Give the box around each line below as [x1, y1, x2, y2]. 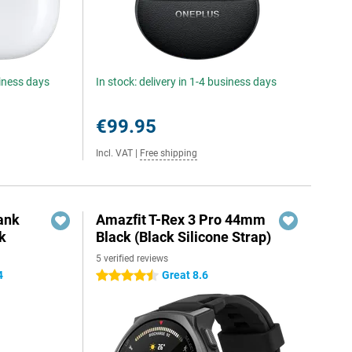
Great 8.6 [162, 269, 209, 281]
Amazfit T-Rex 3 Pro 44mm [96, 211, 266, 228]
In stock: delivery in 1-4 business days [96, 75, 277, 88]
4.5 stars [96, 269, 140, 282]
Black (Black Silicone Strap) [96, 229, 272, 245]
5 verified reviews [96, 253, 169, 264]
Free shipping [140, 148, 198, 159]
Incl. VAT [96, 148, 134, 159]
